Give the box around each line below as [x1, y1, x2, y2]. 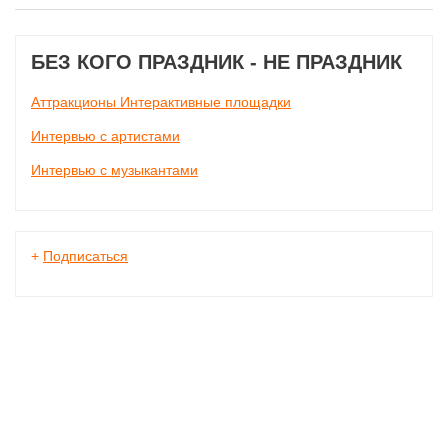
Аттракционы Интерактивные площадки [31, 94, 291, 110]
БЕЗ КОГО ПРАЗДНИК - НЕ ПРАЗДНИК [31, 51, 402, 73]
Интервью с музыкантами [31, 162, 198, 178]
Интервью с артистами [31, 128, 180, 144]
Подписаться [43, 248, 128, 264]
